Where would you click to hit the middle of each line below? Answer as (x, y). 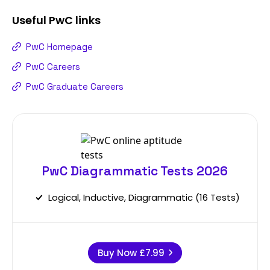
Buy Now (118, 253)
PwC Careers (53, 66)
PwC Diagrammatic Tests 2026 (135, 171)
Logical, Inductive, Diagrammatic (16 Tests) (144, 197)
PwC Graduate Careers (75, 86)
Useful (30, 20)
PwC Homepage (59, 46)
